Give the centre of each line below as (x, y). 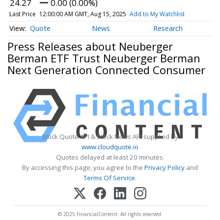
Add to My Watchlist (157, 14)
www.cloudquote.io (110, 147)
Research (168, 28)
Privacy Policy (165, 168)
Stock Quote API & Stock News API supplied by (110, 137)
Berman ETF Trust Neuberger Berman (104, 58)
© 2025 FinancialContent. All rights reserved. (110, 214)
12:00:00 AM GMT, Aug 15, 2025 (82, 14)
